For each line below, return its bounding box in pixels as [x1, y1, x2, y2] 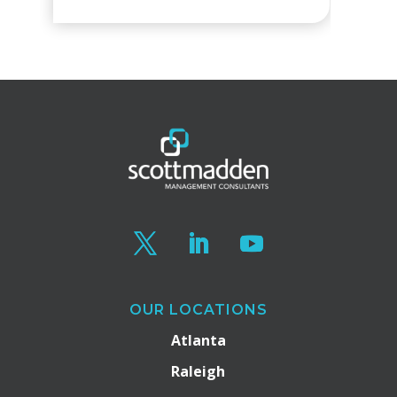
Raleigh [171, 361, 226, 381]
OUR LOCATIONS [128, 300, 268, 318]
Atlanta [170, 330, 226, 350]
